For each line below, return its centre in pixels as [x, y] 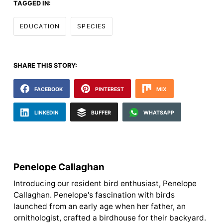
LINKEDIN [46, 113]
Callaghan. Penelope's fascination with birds [94, 195]
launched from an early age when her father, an [99, 207]
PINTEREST [109, 90]
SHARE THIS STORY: [45, 65]
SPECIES [92, 26]
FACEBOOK [48, 90]
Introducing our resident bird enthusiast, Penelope [105, 184]
